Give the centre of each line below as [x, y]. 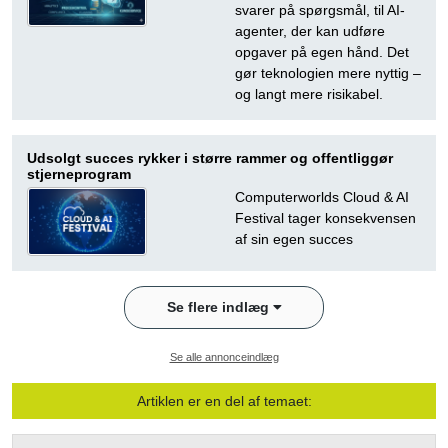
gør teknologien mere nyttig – [328, 73]
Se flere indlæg [219, 307]
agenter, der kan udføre [310, 31]
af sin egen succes [294, 239]
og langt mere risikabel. [309, 94]
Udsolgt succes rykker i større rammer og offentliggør [210, 158]
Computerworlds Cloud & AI [322, 197]
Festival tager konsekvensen [325, 218]
